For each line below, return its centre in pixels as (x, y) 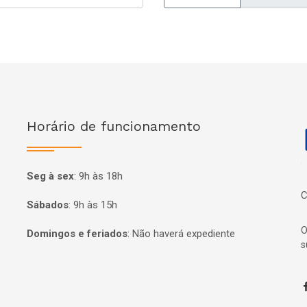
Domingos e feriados (77, 234)
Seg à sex (50, 176)
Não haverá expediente (184, 234)
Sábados (48, 205)
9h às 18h (101, 176)
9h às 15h (95, 205)
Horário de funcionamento (114, 126)
